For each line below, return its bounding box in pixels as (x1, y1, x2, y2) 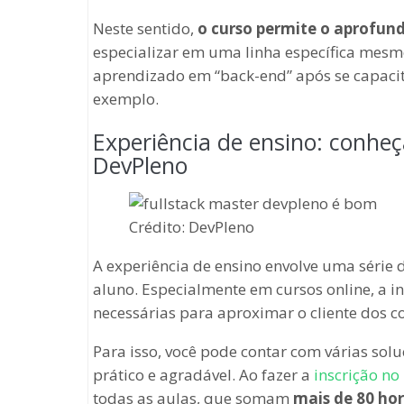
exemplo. (93, 87, 159, 109)
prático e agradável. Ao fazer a (93, 363, 314, 385)
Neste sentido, (93, 17, 197, 39)
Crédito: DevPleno (129, 216, 254, 237)
